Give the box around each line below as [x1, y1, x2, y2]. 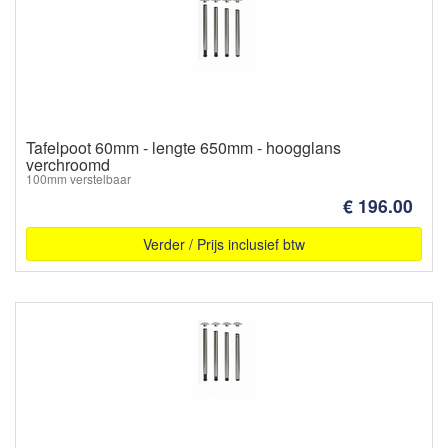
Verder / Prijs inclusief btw [143, 234, 305, 254]
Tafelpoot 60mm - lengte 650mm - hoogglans [26, 135, 341, 159]
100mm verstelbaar [26, 169, 131, 187]
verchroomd [26, 152, 110, 176]
